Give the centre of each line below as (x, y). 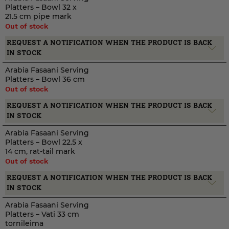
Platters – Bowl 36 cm (45, 79)
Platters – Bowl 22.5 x (44, 142)
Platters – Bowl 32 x (41, 7)
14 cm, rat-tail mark (40, 151)
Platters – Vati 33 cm (42, 214)
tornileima (24, 223)
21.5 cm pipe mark (38, 16)
